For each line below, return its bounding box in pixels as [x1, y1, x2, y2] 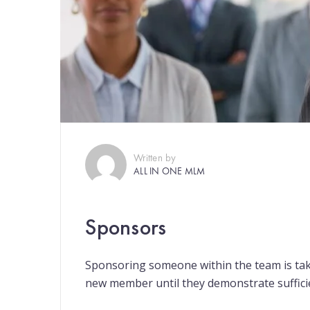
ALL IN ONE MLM [134, 165, 206, 177]
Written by [134, 151, 176, 165]
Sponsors [85, 213, 166, 241]
